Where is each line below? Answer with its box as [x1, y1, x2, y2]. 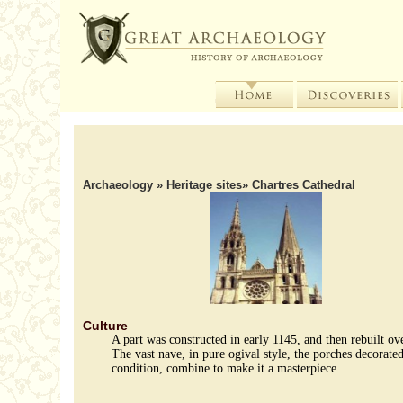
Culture [83, 318, 129, 333]
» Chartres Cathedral [242, 178, 356, 192]
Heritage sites [166, 178, 243, 192]
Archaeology [83, 178, 157, 192]
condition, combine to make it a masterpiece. [112, 362, 341, 375]
